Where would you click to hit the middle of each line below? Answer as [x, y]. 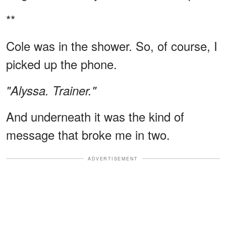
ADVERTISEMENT [113, 158]
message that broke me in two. [88, 134]
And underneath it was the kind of [95, 116]
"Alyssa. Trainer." [51, 90]
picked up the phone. [62, 64]
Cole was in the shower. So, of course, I [112, 45]
